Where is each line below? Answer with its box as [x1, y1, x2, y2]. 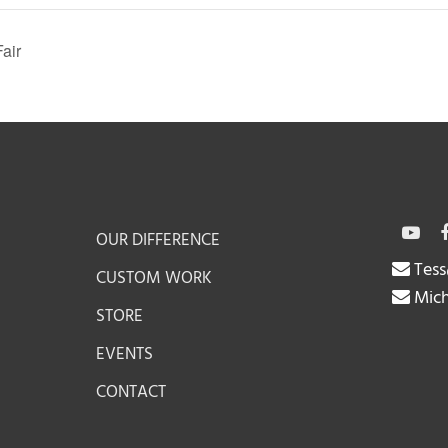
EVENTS [96, 341, 154, 369]
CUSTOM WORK [96, 265, 213, 293]
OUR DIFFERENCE [96, 227, 221, 255]
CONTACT [96, 379, 167, 407]
